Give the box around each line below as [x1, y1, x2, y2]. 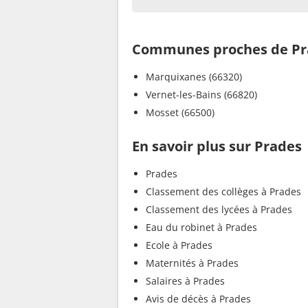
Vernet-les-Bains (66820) [146, 87, 257, 101]
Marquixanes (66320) [146, 69, 242, 83]
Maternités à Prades [146, 256, 239, 269]
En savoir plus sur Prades [132, 136, 302, 155]
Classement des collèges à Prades [146, 184, 301, 198]
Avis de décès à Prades [146, 291, 251, 305]
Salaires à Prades [146, 274, 225, 287]
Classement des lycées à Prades [146, 202, 292, 216]
